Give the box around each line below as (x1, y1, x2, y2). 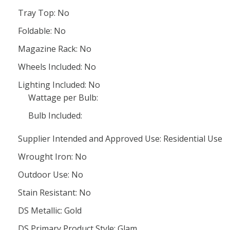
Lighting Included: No (18, 79, 100, 90)
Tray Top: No (18, 7, 69, 18)
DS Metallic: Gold (18, 205, 82, 216)
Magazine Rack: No (18, 43, 91, 54)
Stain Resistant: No (18, 187, 91, 198)
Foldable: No (18, 25, 66, 36)
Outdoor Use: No (18, 169, 83, 180)
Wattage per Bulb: (28, 92, 98, 103)
